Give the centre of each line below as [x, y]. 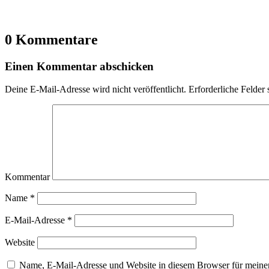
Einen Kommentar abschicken [79, 66]
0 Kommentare [51, 39]
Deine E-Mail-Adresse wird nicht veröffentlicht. [95, 89]
